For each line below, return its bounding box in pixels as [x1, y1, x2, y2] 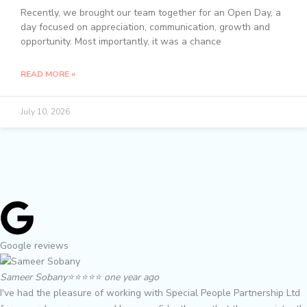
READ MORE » [21, 69, 75, 80]
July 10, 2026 [21, 106, 70, 118]
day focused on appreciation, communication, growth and [21, 21, 270, 34]
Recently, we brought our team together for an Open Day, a [21, 6, 281, 20]
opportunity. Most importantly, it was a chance [21, 35, 221, 49]
